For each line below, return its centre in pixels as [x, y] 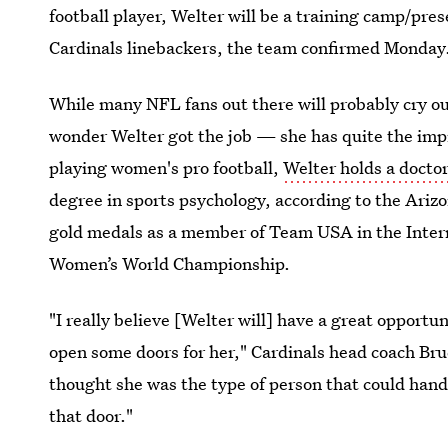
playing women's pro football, [166, 167]
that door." [91, 415]
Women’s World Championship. [170, 263]
